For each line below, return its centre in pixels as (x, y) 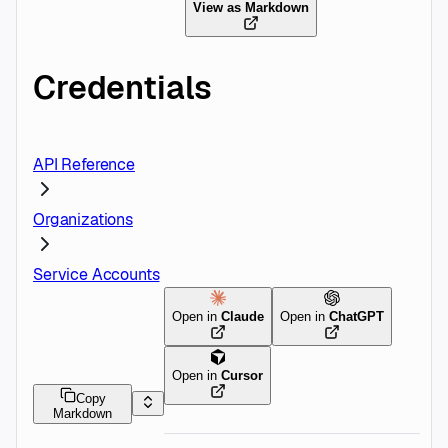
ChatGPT (357, 316)
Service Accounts (96, 274)
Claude (243, 316)
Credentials (123, 88)
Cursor (242, 375)
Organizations (83, 219)
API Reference (84, 164)
